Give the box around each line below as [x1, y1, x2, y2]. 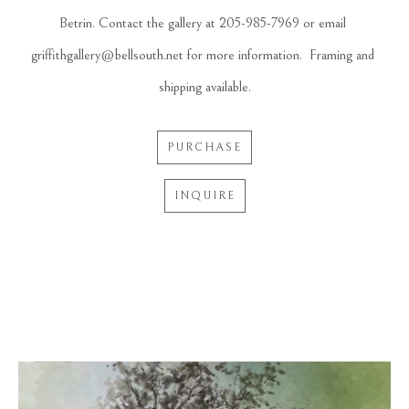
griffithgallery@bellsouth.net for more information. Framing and [31, 46, 374, 63]
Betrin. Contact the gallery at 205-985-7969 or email [59, 14, 346, 31]
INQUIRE [173, 188, 236, 202]
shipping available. [158, 78, 251, 95]
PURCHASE [167, 140, 242, 153]
